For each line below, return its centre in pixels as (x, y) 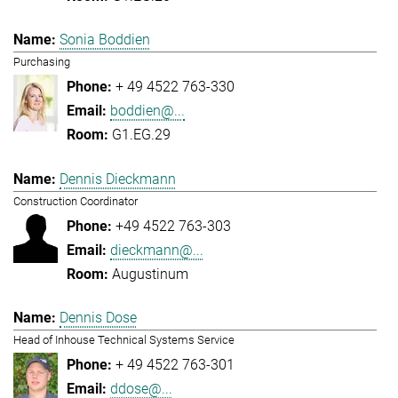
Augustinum (150, 274)
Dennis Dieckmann (118, 179)
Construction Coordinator (76, 201)
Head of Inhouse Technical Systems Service (124, 340)
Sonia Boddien (105, 40)
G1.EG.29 (141, 135)
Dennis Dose (98, 318)
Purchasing (42, 62)
